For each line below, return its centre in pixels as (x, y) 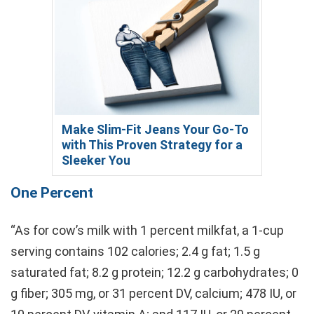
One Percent (52, 192)
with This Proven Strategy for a (152, 144)
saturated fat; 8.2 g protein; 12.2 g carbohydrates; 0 (155, 272)
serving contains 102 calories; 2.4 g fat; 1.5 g (135, 251)
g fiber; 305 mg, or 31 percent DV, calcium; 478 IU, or (153, 293)
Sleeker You (96, 160)
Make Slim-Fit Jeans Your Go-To (155, 129)
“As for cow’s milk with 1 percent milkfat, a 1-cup (147, 230)
